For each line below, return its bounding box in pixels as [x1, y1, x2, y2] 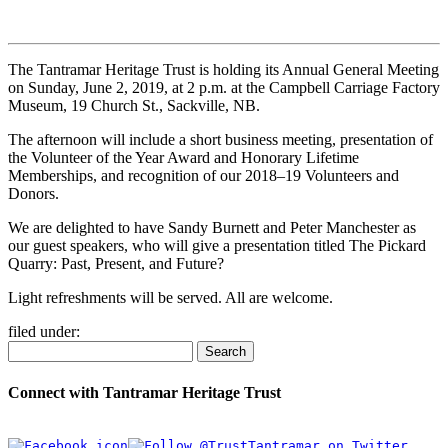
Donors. [8, 185, 59, 203]
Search [205, 344, 246, 360]
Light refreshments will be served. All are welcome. [8, 289, 333, 307]
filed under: [8, 323, 80, 341]
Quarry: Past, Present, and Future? [8, 255, 224, 273]
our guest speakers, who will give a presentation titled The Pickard [8, 237, 426, 255]
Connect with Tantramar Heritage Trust [8, 383, 281, 401]
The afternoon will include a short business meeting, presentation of [8, 131, 433, 149]
